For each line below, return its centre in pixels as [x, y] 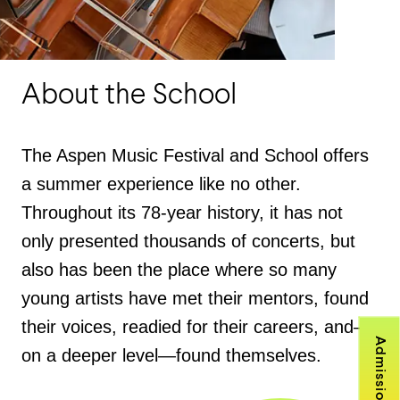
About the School [129, 96]
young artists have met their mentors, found [195, 298]
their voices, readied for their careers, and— [196, 327]
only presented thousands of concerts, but [188, 241]
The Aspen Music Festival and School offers [195, 155]
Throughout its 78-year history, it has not [182, 212]
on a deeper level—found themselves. [171, 355]
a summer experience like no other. [161, 184]
